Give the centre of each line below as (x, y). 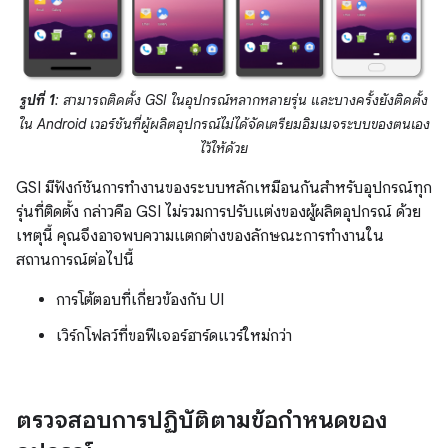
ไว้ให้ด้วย (224, 147)
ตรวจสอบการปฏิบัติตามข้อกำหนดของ (201, 419)
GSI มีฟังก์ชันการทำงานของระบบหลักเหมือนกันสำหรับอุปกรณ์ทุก (224, 187)
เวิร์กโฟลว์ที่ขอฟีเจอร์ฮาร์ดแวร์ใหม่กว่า (174, 335)
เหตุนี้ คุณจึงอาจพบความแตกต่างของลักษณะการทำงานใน (200, 235)
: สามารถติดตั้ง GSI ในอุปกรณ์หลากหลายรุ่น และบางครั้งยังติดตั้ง (241, 99)
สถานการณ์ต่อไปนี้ (75, 259)
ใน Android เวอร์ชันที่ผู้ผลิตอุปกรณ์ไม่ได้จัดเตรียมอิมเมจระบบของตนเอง (224, 123)
